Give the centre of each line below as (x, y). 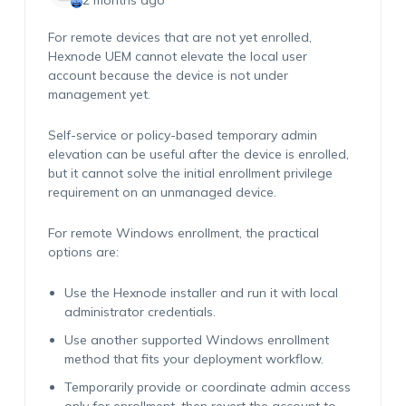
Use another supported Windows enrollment (196, 340)
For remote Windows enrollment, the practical (183, 233)
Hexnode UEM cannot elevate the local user (177, 56)
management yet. (99, 94)
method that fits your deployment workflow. (193, 359)
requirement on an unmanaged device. (162, 192)
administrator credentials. (140, 312)
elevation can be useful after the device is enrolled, (198, 154)
